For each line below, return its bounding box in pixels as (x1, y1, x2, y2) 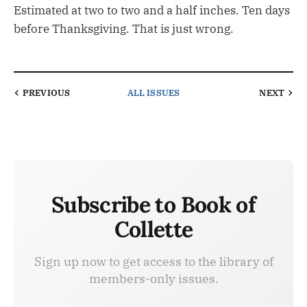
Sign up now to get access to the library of (34, 254, 273, 270)
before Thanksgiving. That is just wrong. (14, 21, 234, 37)
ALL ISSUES (127, 87, 180, 99)
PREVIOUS (23, 87, 71, 99)
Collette (114, 215, 193, 244)
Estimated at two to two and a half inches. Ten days (14, 3, 290, 19)
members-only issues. (88, 271, 219, 287)
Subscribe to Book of (51, 191, 256, 219)
